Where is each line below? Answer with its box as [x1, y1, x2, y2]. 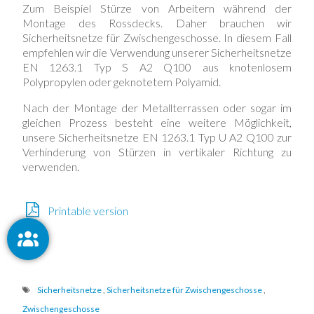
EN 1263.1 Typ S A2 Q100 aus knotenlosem [22, 60, 292, 74]
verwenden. [22, 159, 79, 173]
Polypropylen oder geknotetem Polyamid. [22, 74, 221, 88]
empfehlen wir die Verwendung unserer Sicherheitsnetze [22, 45, 292, 59]
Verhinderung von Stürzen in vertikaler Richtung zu [22, 144, 292, 158]
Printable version [46, 203, 128, 217]
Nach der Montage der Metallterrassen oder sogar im [22, 100, 292, 114]
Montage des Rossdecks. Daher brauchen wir [22, 15, 292, 29]
